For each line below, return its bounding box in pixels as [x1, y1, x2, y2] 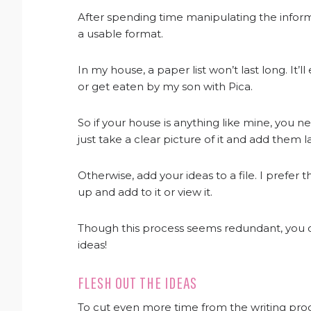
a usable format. [78, 27, 163, 40]
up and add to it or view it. [78, 185, 212, 199]
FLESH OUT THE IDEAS [78, 273, 197, 292]
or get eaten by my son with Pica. [78, 80, 253, 93]
